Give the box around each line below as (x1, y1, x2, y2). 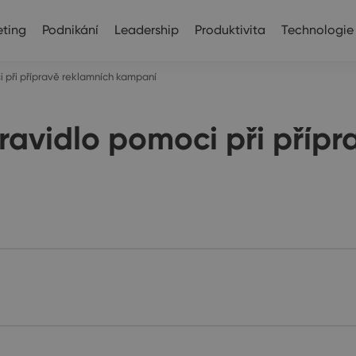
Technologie (281, 21, 354, 37)
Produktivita (194, 21, 265, 37)
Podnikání (41, 21, 99, 37)
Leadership (114, 21, 179, 37)
